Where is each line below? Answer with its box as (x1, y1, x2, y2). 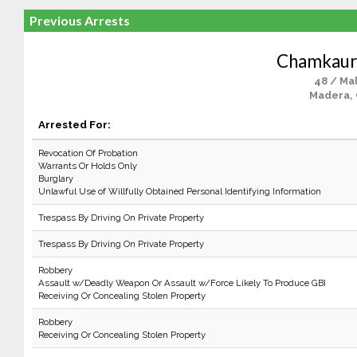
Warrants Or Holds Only (37, 160, 137, 171)
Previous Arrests (29, 13, 130, 28)
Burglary (37, 173, 73, 184)
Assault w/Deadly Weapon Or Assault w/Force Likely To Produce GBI (37, 277, 326, 288)
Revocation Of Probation (37, 147, 138, 159)
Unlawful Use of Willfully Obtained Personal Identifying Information (37, 186, 321, 197)
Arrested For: (37, 118, 111, 131)
